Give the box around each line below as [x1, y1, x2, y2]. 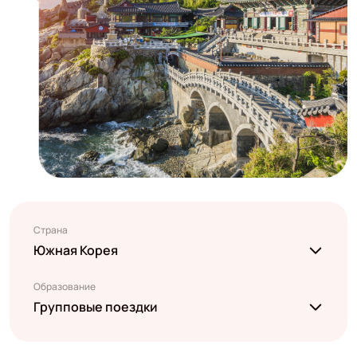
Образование [33, 279, 96, 293]
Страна [33, 222, 68, 237]
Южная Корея [33, 241, 118, 259]
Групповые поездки [33, 297, 158, 316]
